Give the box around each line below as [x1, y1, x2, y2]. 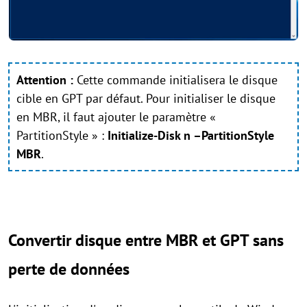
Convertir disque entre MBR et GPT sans [8, 229, 284, 251]
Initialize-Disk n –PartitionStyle [108, 127, 274, 143]
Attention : [16, 71, 73, 88]
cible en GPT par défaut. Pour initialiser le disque [16, 90, 275, 106]
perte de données [8, 258, 130, 280]
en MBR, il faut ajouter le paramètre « [16, 108, 216, 125]
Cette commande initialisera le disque [73, 71, 278, 88]
